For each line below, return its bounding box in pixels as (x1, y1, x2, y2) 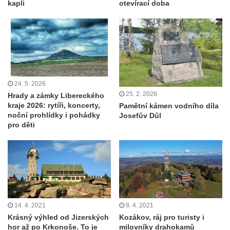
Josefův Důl (119, 111, 161, 120)
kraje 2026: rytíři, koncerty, (8, 101, 100, 110)
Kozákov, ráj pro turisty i (119, 213, 204, 222)
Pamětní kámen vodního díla (119, 102, 219, 110)
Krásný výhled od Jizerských (8, 213, 109, 222)
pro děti (8, 121, 35, 129)
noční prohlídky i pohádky (8, 111, 100, 120)
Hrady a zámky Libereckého (8, 91, 104, 100)
